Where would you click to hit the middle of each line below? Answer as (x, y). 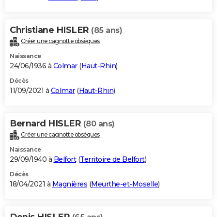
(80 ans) (99, 124)
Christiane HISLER (50, 30)
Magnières (70, 184)
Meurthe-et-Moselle (124, 184)
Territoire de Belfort (112, 159)
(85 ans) (107, 30)
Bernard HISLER (46, 123)
